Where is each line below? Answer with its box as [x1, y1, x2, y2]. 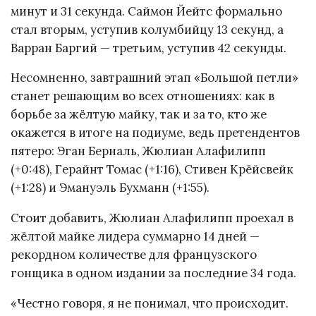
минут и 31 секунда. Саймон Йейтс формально [11, 3, 282, 19]
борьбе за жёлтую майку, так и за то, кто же [11, 107, 267, 123]
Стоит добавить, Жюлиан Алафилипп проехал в [11, 210, 293, 226]
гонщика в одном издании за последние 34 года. [11, 265, 296, 281]
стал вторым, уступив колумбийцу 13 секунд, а [11, 21, 284, 37]
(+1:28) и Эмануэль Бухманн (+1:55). [11, 180, 209, 196]
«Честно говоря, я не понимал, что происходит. [11, 296, 288, 312]
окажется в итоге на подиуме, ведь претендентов [11, 125, 300, 141]
